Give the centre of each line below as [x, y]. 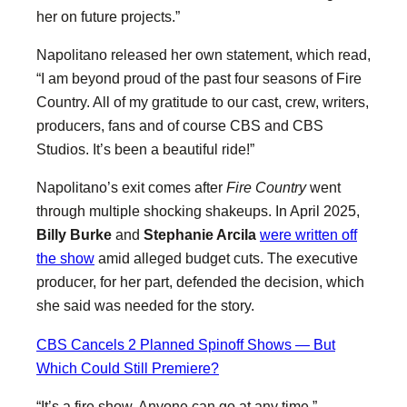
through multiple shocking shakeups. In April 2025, [198, 211]
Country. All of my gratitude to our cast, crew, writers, [203, 102]
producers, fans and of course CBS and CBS [180, 125]
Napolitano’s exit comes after [131, 188]
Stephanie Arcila [198, 235]
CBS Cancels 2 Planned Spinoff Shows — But [186, 344]
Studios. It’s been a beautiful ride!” [145, 149]
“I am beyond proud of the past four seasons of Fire [199, 78]
